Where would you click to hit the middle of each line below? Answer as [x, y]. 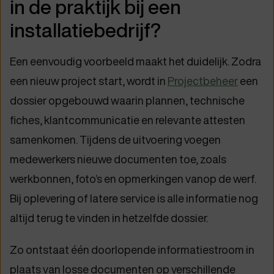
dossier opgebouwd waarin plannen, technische [127, 100]
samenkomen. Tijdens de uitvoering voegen [115, 139]
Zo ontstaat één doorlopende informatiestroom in [132, 250]
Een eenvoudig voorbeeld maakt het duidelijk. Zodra [135, 61]
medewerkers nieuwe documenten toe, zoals [118, 159]
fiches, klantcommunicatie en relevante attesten [128, 120]
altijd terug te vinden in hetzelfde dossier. [109, 218]
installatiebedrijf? [85, 30]
